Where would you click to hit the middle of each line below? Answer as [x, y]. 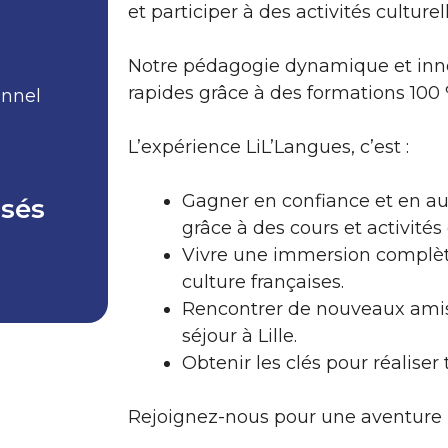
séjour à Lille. [239, 336]
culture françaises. [263, 282]
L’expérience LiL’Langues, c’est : [268, 147]
